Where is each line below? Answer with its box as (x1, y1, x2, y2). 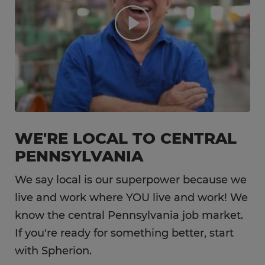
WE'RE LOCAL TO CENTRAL (15, 129, 237, 148)
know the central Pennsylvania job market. (15, 209, 243, 222)
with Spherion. (15, 244, 92, 257)
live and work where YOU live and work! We (15, 191, 248, 204)
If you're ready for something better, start (15, 227, 234, 240)
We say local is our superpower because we (15, 173, 247, 186)
